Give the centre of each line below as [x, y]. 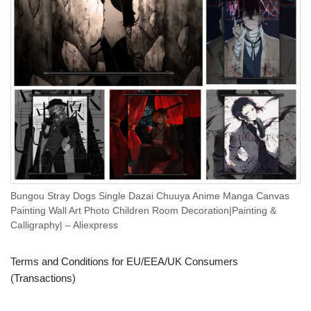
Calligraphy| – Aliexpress [64, 226]
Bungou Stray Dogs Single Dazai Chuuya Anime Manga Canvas [150, 196]
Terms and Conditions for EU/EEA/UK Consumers [124, 262]
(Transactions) [43, 278]
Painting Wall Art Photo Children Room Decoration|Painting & [143, 211]
